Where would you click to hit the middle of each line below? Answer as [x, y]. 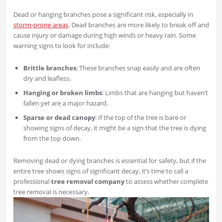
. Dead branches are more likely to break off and [139, 25]
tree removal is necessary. [51, 192]
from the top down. [52, 138]
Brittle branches [50, 68]
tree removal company [87, 181]
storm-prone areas [41, 25]
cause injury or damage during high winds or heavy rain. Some [104, 35]
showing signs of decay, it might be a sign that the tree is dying [114, 128]
